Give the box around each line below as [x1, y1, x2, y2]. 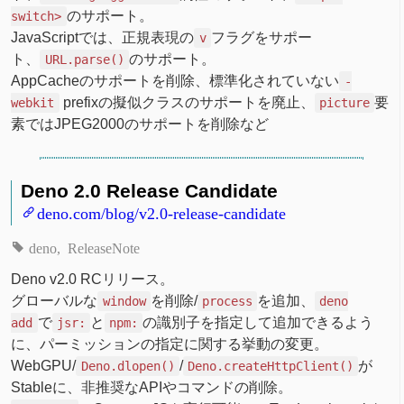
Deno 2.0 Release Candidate [21, 180, 279, 202]
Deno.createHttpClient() [187, 359, 353, 374]
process [201, 294, 252, 309]
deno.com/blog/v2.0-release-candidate [37, 204, 287, 221]
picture [318, 96, 370, 111]
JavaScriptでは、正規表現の [11, 30, 195, 46]
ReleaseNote [67, 240, 140, 255]
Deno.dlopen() [80, 359, 175, 374]
